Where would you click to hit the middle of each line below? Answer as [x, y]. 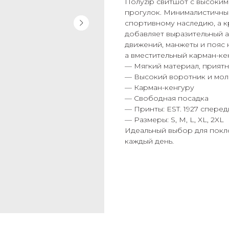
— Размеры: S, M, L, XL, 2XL [174, 120]
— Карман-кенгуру [159, 88]
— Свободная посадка [167, 98]
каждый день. [149, 141]
